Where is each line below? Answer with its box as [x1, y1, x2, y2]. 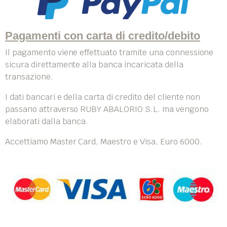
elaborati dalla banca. [5, 116, 89, 127]
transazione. [5, 71, 53, 82]
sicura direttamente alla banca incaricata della [5, 59, 183, 70]
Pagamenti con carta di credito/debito [5, 29, 200, 42]
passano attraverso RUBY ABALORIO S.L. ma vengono [5, 104, 209, 115]
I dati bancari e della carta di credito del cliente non [5, 92, 201, 102]
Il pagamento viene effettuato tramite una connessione [5, 47, 214, 58]
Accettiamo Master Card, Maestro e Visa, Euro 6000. [5, 136, 202, 147]
